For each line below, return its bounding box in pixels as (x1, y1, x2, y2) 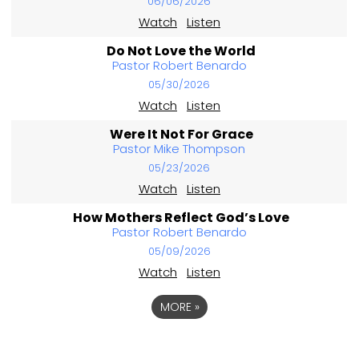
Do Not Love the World (107, 42, 256, 61)
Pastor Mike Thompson (113, 140, 246, 158)
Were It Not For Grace (109, 125, 253, 144)
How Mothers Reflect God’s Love (73, 208, 290, 228)
